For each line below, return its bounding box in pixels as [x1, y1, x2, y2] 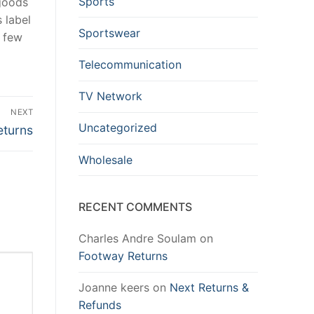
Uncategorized [78, 121, 157, 135]
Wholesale [78, 152, 132, 167]
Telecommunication [78, 57, 182, 71]
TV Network [78, 89, 142, 104]
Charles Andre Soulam [78, 231, 196, 246]
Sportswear [78, 25, 140, 40]
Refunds [78, 298, 121, 313]
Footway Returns [78, 249, 168, 264]
